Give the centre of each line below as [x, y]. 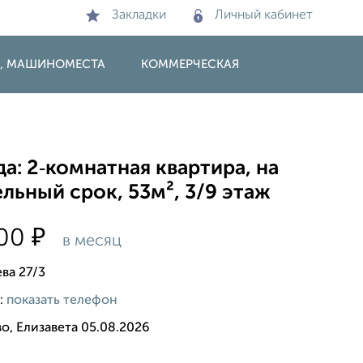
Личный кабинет [264, 15]
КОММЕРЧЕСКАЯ [190, 64]
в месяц [90, 241]
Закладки [139, 15]
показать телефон [62, 300]
